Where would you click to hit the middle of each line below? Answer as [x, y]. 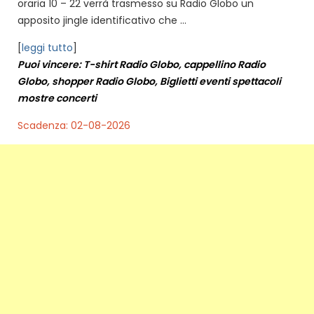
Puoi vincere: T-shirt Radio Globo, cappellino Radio [142, 64]
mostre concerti [57, 98]
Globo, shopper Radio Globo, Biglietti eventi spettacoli [149, 81]
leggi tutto [47, 47]
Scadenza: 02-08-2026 [74, 125]
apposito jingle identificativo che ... [102, 20]
